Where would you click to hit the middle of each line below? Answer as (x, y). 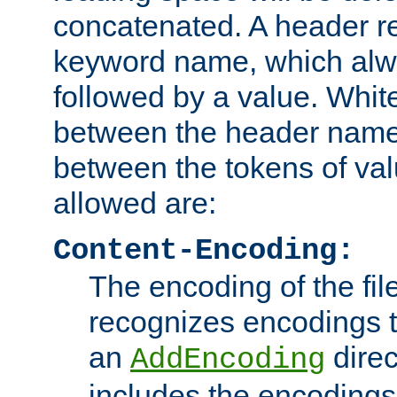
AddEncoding (228, 359)
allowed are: (135, 202)
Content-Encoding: (204, 250)
